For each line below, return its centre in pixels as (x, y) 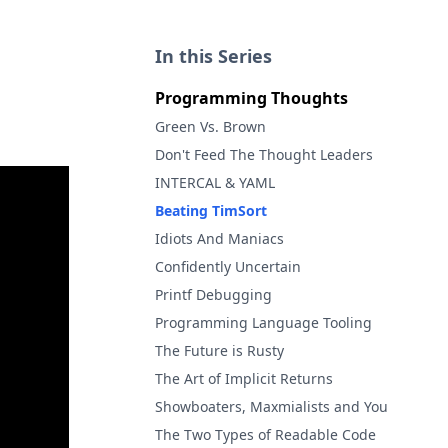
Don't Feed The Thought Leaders (264, 154)
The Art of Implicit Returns (244, 378)
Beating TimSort (211, 210)
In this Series (213, 56)
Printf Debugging (213, 294)
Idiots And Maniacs (219, 238)
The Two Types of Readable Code (265, 434)
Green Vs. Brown (210, 126)
